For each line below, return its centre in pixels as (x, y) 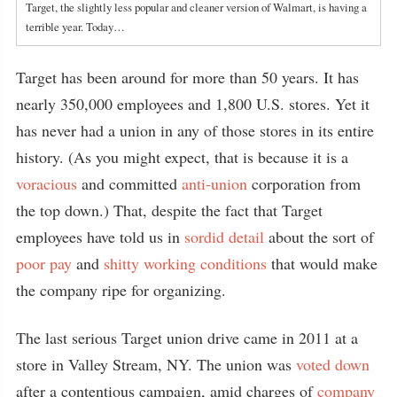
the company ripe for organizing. (121, 290)
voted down (333, 365)
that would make (322, 264)
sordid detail (226, 237)
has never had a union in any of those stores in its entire (195, 131)
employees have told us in (100, 237)
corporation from (306, 184)
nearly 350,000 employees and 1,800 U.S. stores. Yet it (193, 104)
